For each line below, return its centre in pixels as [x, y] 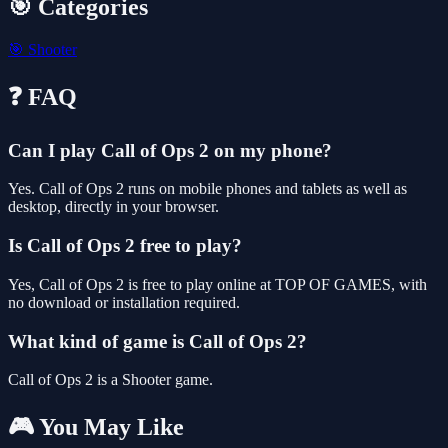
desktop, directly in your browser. [113, 207]
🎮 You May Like [96, 427]
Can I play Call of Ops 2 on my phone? [170, 150]
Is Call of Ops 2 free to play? [125, 246]
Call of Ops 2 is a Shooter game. [110, 380]
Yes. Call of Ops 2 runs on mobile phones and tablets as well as [207, 189]
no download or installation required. [124, 302]
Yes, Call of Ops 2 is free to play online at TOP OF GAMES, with [217, 284]
